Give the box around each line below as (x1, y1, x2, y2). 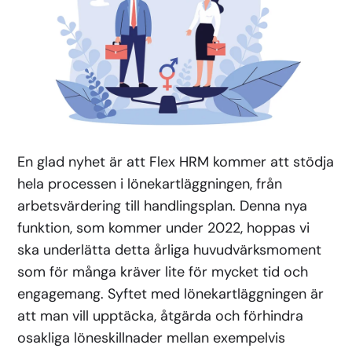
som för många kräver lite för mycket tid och (17, 262, 309, 281)
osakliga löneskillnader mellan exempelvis (17, 328, 286, 347)
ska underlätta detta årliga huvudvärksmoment (17, 240, 322, 259)
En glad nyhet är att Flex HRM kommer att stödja (17, 152, 335, 171)
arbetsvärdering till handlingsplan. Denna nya (17, 196, 308, 215)
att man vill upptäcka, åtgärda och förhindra (17, 306, 304, 325)
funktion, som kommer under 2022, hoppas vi (17, 218, 310, 237)
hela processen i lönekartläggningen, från (17, 174, 283, 193)
